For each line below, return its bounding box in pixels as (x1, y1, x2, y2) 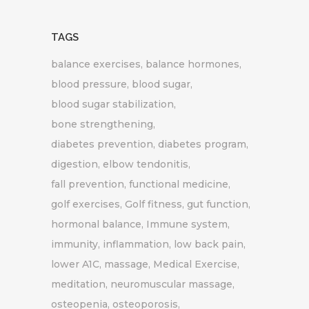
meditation (51, 277, 106, 290)
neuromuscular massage (110, 277, 232, 290)
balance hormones (146, 57, 239, 70)
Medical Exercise (153, 257, 237, 270)
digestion (51, 157, 98, 170)
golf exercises (51, 197, 120, 210)
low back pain (174, 237, 243, 250)
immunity (51, 237, 98, 250)
